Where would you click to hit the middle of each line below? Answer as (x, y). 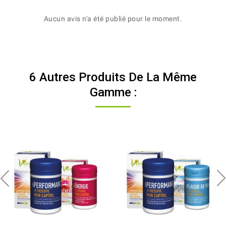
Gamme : (113, 92)
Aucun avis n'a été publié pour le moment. (113, 18)
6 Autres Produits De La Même (113, 77)
